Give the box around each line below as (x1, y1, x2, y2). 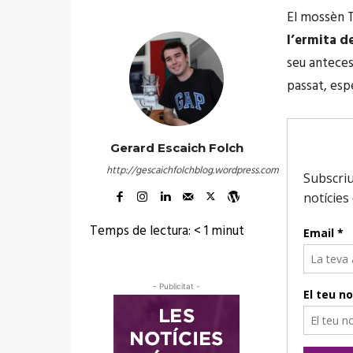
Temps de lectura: (90, 220, 191, 242)
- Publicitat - (153, 281, 200, 291)
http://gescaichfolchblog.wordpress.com (106, 162, 279, 179)
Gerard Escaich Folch (110, 139, 243, 155)
